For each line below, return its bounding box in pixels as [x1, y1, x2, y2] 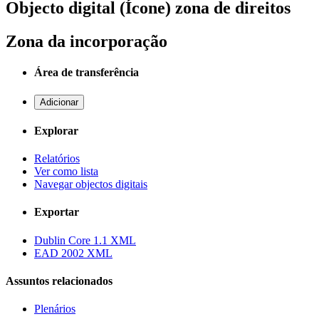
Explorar [34, 124, 78, 137]
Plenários [34, 303, 75, 315]
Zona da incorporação [6, 32, 167, 51]
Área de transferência [34, 66, 139, 79]
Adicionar [40, 96, 78, 108]
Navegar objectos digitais [34, 178, 147, 191]
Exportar [34, 206, 79, 219]
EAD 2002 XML [34, 246, 113, 259]
